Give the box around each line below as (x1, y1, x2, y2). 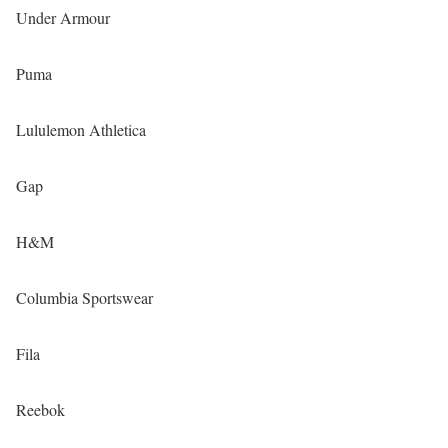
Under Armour (16, 7, 110, 29)
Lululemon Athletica (16, 119, 146, 141)
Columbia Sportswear (16, 287, 153, 309)
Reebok (16, 399, 65, 421)
